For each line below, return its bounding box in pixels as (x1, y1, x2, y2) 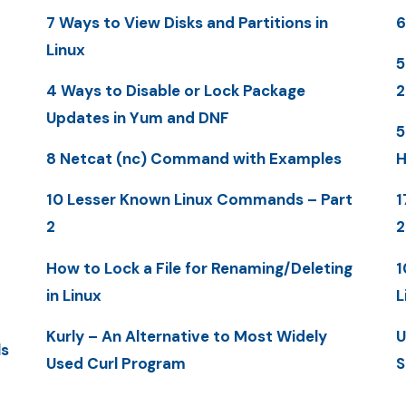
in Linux (45, 285, 101, 305)
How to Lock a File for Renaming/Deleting (45, 257, 353, 278)
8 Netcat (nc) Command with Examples (45, 149, 342, 169)
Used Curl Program (45, 353, 186, 373)
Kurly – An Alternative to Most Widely (45, 326, 327, 346)
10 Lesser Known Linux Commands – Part (45, 189, 353, 210)
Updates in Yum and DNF (45, 107, 229, 128)
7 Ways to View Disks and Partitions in (45, 12, 328, 33)
